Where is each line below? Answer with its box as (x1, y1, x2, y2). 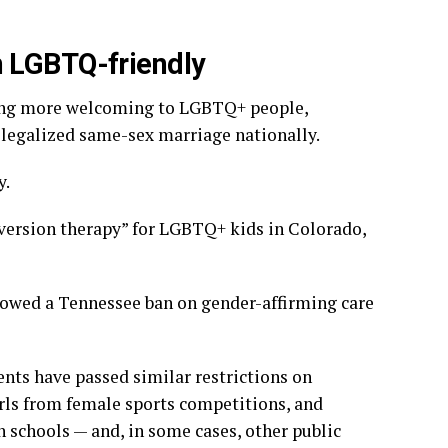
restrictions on (195, 364, 312, 388)
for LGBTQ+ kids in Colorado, (128, 216, 366, 240)
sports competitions (125, 391, 286, 415)
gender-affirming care (201, 290, 374, 314)
